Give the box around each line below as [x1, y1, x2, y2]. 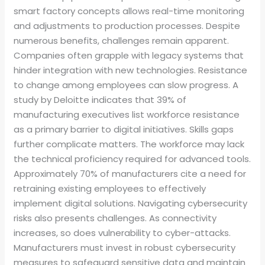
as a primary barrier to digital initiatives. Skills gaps [14, 123, 234, 136]
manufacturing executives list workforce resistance [14, 108, 240, 121]
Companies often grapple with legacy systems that [14, 49, 244, 62]
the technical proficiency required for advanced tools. [14, 153, 251, 166]
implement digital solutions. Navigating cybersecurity [14, 197, 248, 210]
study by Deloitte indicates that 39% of [14, 93, 187, 106]
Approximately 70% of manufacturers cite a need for [14, 167, 247, 180]
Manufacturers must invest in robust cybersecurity [14, 241, 236, 254]
